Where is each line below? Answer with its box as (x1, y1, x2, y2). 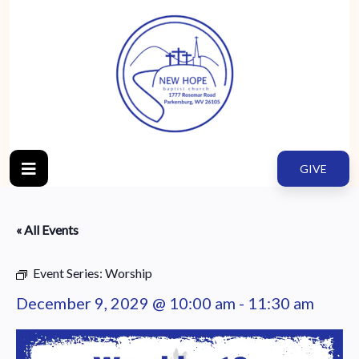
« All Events (16, 222, 79, 237)
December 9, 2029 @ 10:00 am (16, 293, 236, 313)
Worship (105, 265, 152, 280)
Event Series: (33, 265, 105, 280)
